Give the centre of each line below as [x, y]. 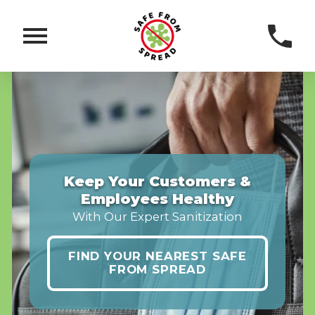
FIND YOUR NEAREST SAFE [157, 256]
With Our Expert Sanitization [157, 216]
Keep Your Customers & [157, 181]
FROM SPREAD [157, 270]
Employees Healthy [157, 198]
